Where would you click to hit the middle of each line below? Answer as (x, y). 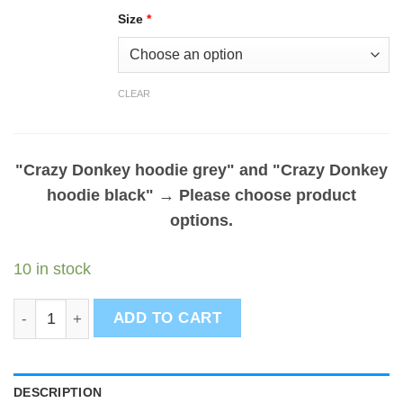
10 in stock (52, 269)
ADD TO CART (167, 318)
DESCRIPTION (58, 393)
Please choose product (268, 195)
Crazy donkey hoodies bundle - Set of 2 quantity (176, 309)
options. (201, 220)
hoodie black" (100, 195)
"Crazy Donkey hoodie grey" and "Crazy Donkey (201, 170)
